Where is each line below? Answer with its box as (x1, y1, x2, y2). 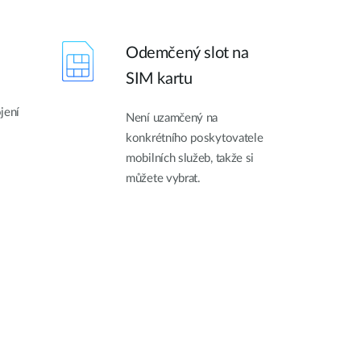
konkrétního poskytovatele (126, 131, 263, 144)
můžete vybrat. (126, 172, 201, 185)
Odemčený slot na (126, 44, 249, 61)
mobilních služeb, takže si (126, 151, 255, 164)
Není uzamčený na (126, 111, 218, 124)
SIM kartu (126, 70, 193, 87)
